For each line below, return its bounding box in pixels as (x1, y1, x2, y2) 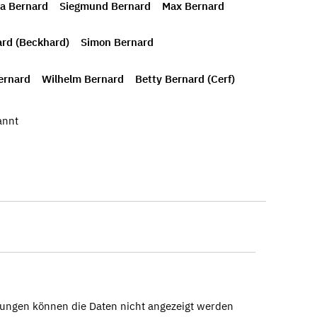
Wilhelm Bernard (42, 72, 124, 86)
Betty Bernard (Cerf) (135, 72, 235, 86)
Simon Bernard (81, 35, 154, 50)
